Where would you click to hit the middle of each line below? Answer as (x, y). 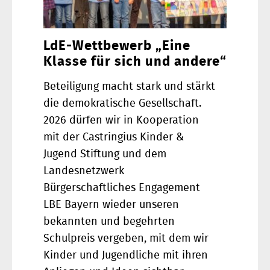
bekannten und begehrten (109, 222)
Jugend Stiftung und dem (105, 155)
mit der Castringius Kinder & (114, 138)
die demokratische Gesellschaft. (122, 104)
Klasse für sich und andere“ (135, 62)
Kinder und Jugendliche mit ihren (126, 256)
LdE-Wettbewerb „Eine (117, 46)
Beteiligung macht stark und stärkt (129, 87)
